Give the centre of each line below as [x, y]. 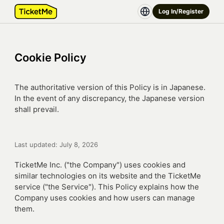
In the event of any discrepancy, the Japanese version [109, 98]
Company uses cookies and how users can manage [105, 198]
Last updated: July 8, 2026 [56, 144]
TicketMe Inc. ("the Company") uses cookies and [100, 165]
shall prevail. [37, 109]
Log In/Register [181, 11]
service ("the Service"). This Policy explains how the [107, 187]
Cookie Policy [50, 57]
